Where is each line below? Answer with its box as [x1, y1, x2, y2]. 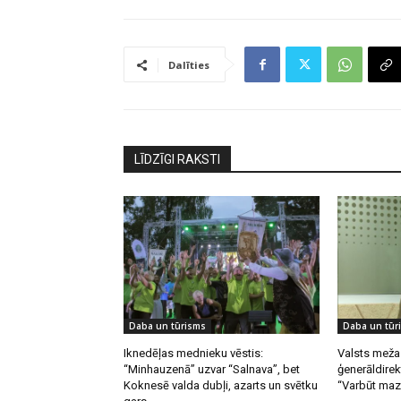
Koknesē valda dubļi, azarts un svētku [124, 378, 318, 392]
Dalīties [168, 58, 209, 73]
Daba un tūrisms [129, 319, 206, 332]
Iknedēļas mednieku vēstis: [124, 346, 263, 360]
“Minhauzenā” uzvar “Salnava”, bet [124, 362, 300, 376]
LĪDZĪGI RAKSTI [134, 152, 220, 167]
